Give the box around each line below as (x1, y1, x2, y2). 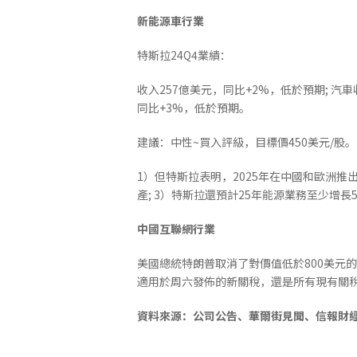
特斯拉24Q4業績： (137, 46, 231, 63)
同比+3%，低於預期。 (137, 99, 250, 116)
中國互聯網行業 (137, 220, 215, 237)
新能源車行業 (137, 12, 204, 29)
